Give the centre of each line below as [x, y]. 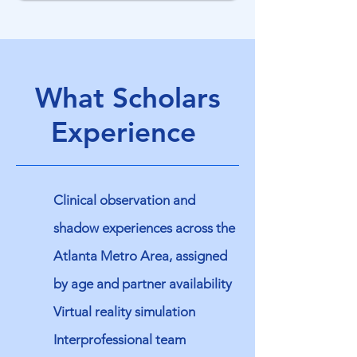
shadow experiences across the [144, 228]
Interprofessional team [120, 339]
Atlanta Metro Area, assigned [140, 256]
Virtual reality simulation [126, 312]
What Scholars [127, 98]
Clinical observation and [124, 200]
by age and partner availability [143, 284]
